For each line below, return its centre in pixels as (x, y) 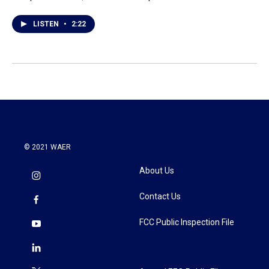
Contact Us (160, 197)
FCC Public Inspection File (187, 222)
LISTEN (47, 24)
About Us (157, 171)
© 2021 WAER (47, 147)
